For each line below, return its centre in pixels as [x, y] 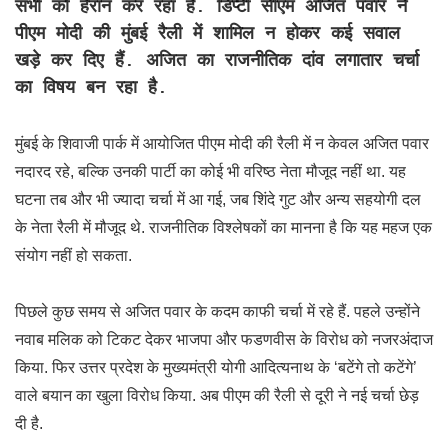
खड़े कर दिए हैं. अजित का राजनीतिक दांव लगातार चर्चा [217, 61]
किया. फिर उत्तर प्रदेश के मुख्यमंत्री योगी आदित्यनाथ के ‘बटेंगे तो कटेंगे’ [216, 367]
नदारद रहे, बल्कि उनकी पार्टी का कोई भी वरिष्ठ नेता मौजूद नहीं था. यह [210, 171]
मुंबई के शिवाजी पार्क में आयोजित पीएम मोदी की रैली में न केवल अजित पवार [222, 143]
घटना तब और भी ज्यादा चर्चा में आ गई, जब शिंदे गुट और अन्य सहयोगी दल [218, 199]
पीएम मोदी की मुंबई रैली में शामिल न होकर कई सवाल [207, 34]
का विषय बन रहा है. [91, 88]
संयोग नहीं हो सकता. [73, 255]
